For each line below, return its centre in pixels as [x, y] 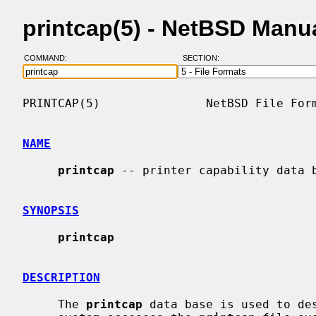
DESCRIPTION [61, 277]
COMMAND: [49, 58]
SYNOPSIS [51, 210]
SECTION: [204, 58]
